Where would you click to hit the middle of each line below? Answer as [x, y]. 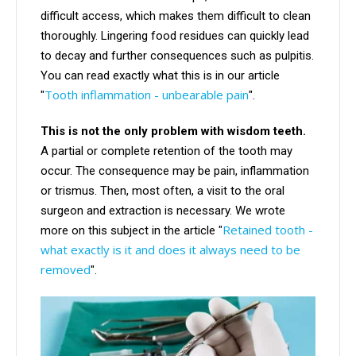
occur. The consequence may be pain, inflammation [175, 171]
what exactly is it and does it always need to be [170, 250]
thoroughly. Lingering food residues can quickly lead [175, 36]
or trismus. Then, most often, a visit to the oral [163, 191]
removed [66, 270]
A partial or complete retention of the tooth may [166, 151]
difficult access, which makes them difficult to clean [176, 16]
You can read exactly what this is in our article [160, 76]
